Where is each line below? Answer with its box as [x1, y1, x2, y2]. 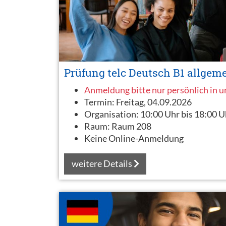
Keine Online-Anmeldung [84, 132, 184, 144]
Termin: [84, 96, 116, 107]
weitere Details [71, 158, 134, 169]
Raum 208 [111, 120, 151, 132]
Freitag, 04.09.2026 [116, 96, 192, 107]
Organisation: [84, 108, 140, 120]
